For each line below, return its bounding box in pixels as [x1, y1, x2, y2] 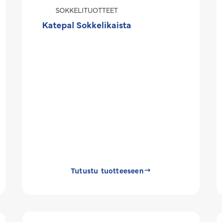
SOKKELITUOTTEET [55, 5, 118, 15]
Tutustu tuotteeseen [71, 165, 144, 175]
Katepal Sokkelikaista [42, 18, 132, 31]
